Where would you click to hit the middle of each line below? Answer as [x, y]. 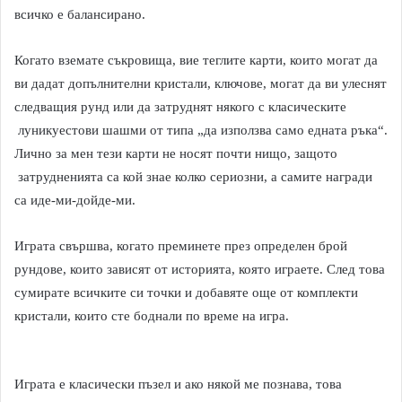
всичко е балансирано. [80, 14]
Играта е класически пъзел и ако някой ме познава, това [178, 384]
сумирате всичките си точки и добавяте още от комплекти [186, 293]
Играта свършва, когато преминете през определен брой [181, 246]
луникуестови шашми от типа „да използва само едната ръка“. [201, 130]
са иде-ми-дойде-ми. [75, 200]
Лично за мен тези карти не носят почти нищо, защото [176, 153]
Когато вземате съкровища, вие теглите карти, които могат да [196, 60]
